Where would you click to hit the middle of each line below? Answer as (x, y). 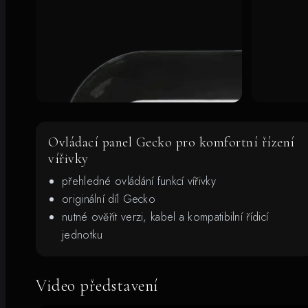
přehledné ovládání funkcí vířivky (139, 181)
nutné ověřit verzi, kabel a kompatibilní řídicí (165, 217)
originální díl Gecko (109, 199)
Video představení (97, 285)
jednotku (82, 234)
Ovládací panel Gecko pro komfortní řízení (172, 142)
